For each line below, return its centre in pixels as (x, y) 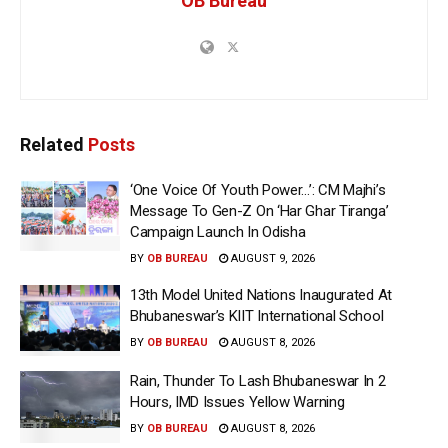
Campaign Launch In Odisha (218, 231)
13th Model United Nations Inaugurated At (261, 294)
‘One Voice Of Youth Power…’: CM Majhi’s (258, 189)
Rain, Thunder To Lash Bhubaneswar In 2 (258, 381)
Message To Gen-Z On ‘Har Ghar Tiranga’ (259, 210)
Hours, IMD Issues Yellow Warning (237, 402)
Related (52, 144)
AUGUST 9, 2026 (271, 258)
